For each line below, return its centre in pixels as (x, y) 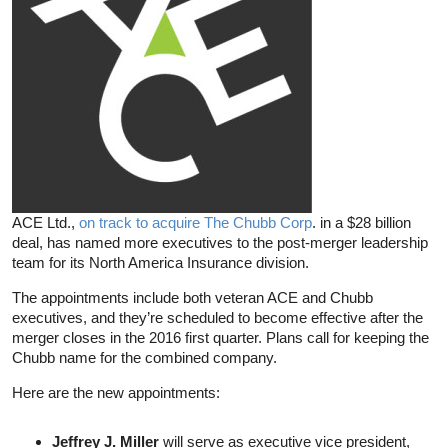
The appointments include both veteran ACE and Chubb (192, 297)
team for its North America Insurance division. (160, 262)
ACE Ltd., (45, 222)
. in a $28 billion (361, 222)
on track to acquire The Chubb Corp (195, 222)
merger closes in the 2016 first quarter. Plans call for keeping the (220, 337)
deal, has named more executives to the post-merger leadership (220, 242)
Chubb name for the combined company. (144, 357)
